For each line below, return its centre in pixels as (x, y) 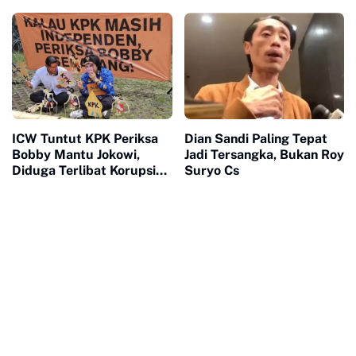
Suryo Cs (211, 171)
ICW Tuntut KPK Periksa (85, 139)
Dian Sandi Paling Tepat (255, 139)
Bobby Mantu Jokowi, (76, 155)
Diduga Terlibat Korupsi (84, 171)
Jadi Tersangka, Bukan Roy (264, 155)
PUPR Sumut (51, 187)
